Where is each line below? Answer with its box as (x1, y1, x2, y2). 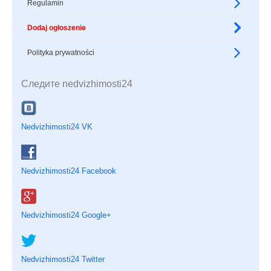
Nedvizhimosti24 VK (21, 122, 93, 132)
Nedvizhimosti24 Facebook (21, 166, 116, 176)
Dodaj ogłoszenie (27, 24, 86, 33)
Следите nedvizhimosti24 (21, 79, 132, 90)
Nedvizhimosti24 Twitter (21, 255, 105, 264)
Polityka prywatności (27, 48, 94, 57)
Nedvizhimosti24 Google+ (21, 211, 111, 220)
